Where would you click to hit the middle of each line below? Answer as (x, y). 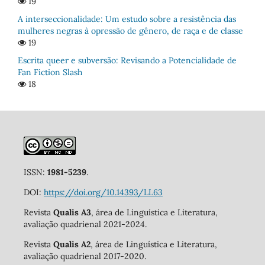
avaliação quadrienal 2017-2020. (85, 256)
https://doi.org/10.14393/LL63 (103, 192)
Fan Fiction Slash (50, 72)
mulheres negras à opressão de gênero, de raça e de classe (130, 31)
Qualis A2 (72, 244)
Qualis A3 (72, 212)
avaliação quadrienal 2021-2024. (85, 224)
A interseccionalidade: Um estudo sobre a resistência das (127, 19)
